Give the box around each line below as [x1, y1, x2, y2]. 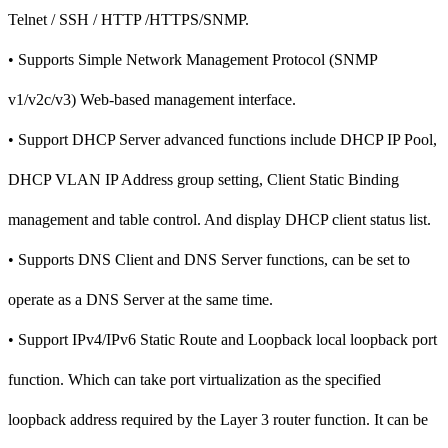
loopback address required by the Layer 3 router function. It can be [8, 410, 428, 428]
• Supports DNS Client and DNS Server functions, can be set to [8, 250, 410, 268]
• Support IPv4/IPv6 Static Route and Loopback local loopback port [8, 330, 437, 348]
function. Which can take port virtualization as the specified [8, 370, 381, 388]
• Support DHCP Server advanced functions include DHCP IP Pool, [8, 130, 437, 148]
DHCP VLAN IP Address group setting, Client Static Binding [8, 170, 399, 188]
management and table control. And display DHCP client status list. [8, 210, 431, 228]
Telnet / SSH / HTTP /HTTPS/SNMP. [8, 10, 249, 28]
